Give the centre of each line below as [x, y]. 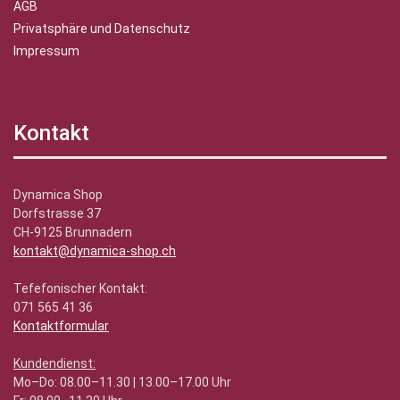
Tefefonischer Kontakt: [80, 289]
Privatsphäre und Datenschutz [102, 29]
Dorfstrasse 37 [57, 214]
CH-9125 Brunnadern [74, 233]
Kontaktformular [61, 326]
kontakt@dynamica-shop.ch [95, 251]
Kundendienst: [54, 364]
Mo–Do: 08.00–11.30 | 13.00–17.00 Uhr [122, 383]
